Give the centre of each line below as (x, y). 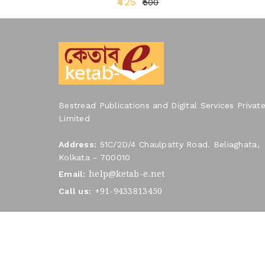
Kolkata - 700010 (95, 158)
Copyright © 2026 (97, 252)
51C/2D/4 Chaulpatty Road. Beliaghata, (178, 145)
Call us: (75, 191)
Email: (72, 174)
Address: (78, 145)
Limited (74, 119)
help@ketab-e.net (127, 175)
